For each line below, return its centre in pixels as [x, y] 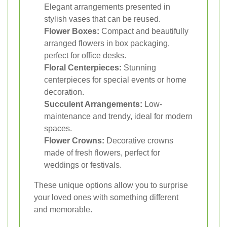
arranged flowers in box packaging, [107, 44]
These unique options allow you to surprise [111, 185]
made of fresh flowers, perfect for [102, 153]
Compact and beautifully [144, 31]
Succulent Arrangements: [93, 104]
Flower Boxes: [72, 31]
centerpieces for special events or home [115, 80]
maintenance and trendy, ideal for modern [118, 117]
